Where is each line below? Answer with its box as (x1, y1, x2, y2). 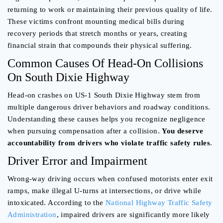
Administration (7, 211, 57, 219)
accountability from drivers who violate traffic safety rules (7, 139, 210, 147)
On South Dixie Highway (7, 71, 129, 84)
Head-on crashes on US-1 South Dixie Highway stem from (7, 91, 201, 100)
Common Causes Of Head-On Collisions (7, 57, 203, 70)
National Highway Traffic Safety (106, 199, 213, 207)
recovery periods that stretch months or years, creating (7, 29, 187, 38)
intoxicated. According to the (7, 199, 106, 207)
